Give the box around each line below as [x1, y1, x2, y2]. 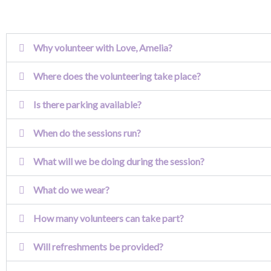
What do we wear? [33, 184, 109, 195]
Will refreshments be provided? [33, 241, 163, 252]
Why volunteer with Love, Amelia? [33, 42, 172, 53]
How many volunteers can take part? [33, 212, 184, 224]
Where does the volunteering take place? [33, 70, 201, 82]
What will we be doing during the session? [33, 155, 204, 167]
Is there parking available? [33, 99, 142, 110]
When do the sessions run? [33, 127, 141, 139]
